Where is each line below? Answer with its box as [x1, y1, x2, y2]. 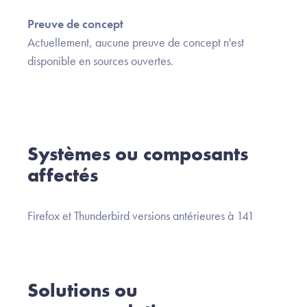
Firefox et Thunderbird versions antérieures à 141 [27, 208, 254, 224]
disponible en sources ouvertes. [27, 53, 173, 69]
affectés [27, 163, 98, 188]
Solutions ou [27, 278, 138, 303]
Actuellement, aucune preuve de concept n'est [27, 34, 244, 51]
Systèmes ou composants [27, 142, 248, 167]
